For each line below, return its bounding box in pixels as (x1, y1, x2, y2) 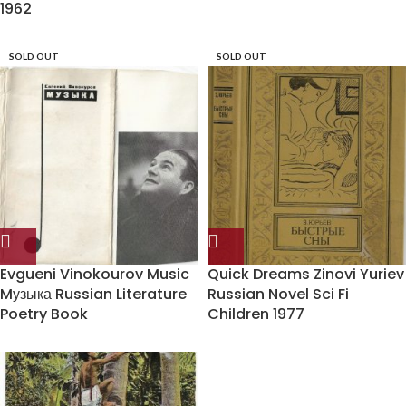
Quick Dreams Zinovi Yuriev (208, 264, 404, 285)
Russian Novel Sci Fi (208, 284, 349, 304)
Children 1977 (208, 304, 304, 324)
